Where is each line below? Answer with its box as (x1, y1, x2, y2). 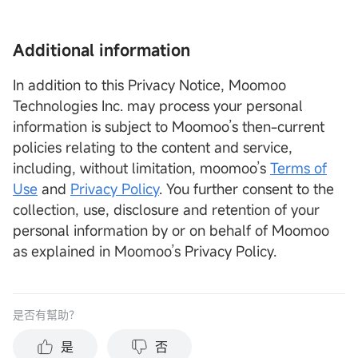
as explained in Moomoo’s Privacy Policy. (13, 241, 276, 261)
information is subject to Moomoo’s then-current (13, 117, 324, 137)
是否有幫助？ (13, 307, 80, 323)
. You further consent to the (159, 179, 334, 199)
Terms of (270, 158, 327, 178)
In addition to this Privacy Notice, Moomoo (13, 75, 286, 95)
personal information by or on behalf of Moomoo (13, 221, 329, 241)
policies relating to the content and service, (13, 137, 292, 157)
